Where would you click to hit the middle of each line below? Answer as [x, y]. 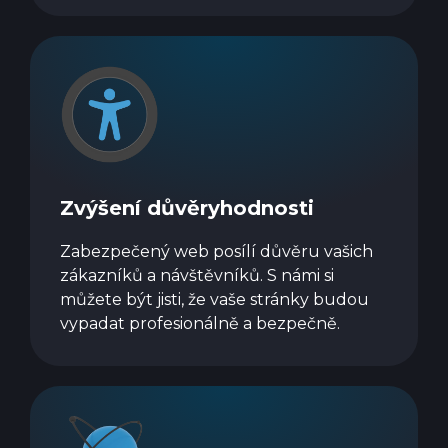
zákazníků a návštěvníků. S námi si [197, 275]
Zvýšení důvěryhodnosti [187, 207]
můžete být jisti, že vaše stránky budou [214, 299]
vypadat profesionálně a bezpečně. [200, 323]
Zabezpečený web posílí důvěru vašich [216, 251]
